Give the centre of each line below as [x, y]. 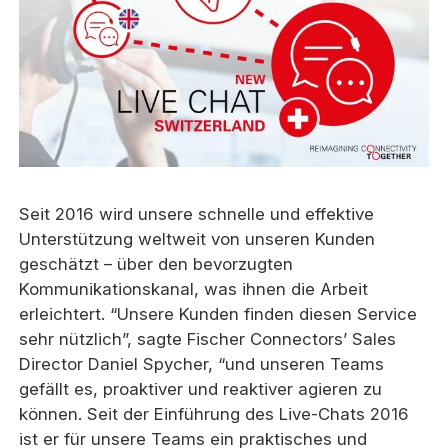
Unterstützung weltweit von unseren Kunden [197, 239]
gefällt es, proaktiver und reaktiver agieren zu [201, 389]
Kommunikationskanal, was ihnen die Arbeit [194, 289]
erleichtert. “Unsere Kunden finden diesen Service [218, 314]
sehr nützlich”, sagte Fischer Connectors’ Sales [208, 339]
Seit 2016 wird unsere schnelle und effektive [197, 214]
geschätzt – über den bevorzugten [156, 264]
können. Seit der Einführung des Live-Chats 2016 [214, 414]
